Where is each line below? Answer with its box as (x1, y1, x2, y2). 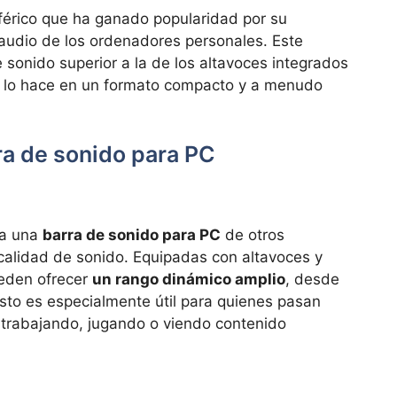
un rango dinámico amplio (92, 270, 285, 289)
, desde (285, 270, 339, 289)
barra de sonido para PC (43, 226, 221, 245)
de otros (221, 226, 284, 245)
